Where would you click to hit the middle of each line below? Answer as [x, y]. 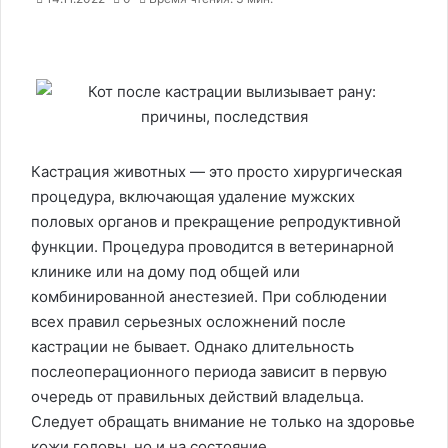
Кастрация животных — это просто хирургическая [216, 171]
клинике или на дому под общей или [165, 271]
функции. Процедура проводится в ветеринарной [212, 246]
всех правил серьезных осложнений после [188, 321]
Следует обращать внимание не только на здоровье [223, 421]
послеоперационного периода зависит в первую [209, 371]
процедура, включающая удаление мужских [193, 196]
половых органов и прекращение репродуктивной [216, 221]
